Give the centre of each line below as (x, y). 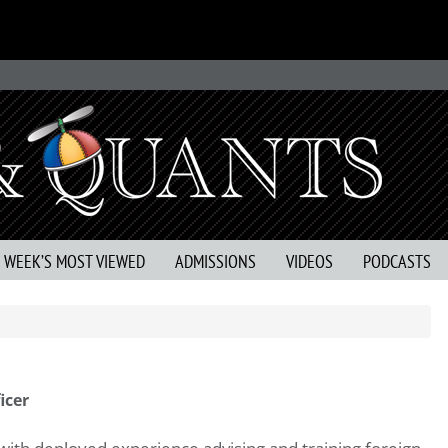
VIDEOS (309, 261)
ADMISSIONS (215, 261)
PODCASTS (397, 261)
